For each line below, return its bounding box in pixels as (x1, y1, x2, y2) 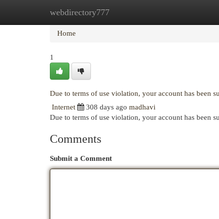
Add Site (166, 8, 192, 16)
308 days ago (86, 103, 127, 111)
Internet (52, 103, 75, 111)
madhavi (129, 103, 155, 111)
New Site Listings (98, 8, 151, 16)
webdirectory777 (50, 7, 109, 17)
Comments (50, 132, 101, 145)
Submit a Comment (50, 154, 112, 162)
